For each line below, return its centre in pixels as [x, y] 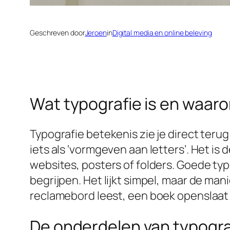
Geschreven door [57, 33]
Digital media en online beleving [162, 33]
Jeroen [96, 33]
